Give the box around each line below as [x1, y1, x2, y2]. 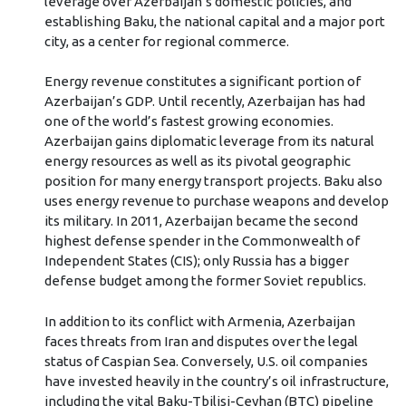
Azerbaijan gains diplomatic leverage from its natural [43, 133, 374, 150]
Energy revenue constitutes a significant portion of [43, 73, 361, 90]
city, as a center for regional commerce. [43, 33, 289, 49]
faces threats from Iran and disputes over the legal [43, 333, 358, 349]
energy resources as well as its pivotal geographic [43, 153, 351, 169]
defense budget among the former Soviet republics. [43, 273, 366, 289]
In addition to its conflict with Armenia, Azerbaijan [43, 313, 355, 329]
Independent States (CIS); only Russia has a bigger [43, 253, 349, 269]
